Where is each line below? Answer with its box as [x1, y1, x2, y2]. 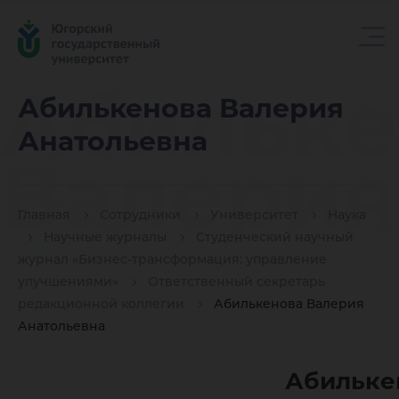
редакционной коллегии [18, 296, 184, 313]
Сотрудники [100, 207, 181, 224]
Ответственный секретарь [148, 273, 325, 290]
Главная [18, 207, 70, 224]
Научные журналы [44, 229, 167, 246]
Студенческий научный [196, 229, 354, 246]
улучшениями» [18, 273, 118, 290]
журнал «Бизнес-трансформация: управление [18, 251, 327, 268]
